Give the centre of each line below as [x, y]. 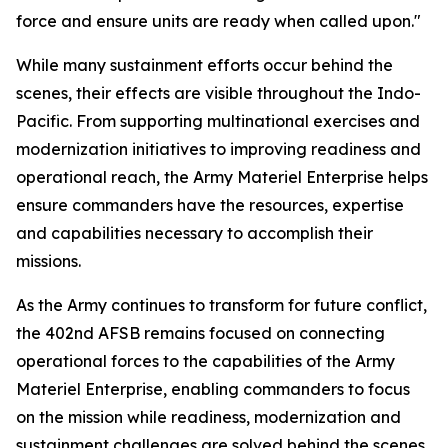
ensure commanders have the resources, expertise [210, 205]
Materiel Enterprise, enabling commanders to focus [213, 389]
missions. [48, 261]
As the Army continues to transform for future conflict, [221, 305]
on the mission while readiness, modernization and [208, 417]
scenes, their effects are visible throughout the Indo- [218, 93]
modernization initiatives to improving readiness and [218, 149]
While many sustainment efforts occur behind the [204, 65]
